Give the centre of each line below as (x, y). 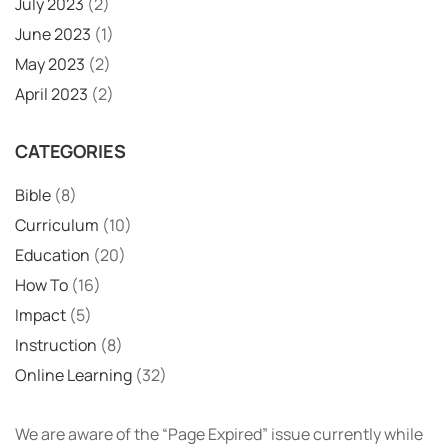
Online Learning (73, 374)
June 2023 (53, 33)
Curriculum (57, 224)
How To (41, 284)
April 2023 (51, 93)
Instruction (56, 344)
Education (52, 254)
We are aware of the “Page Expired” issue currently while (219, 433)
